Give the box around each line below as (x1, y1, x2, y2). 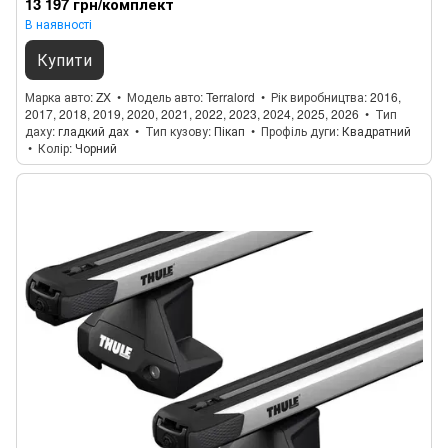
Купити (37, 48, 92, 71)
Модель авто (127, 88, 200, 105)
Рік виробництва (271, 88, 364, 105)
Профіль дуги (261, 122, 336, 139)
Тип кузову (145, 122, 208, 139)
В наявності (25, 15, 92, 32)
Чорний (75, 139, 117, 156)
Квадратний (342, 122, 411, 139)
